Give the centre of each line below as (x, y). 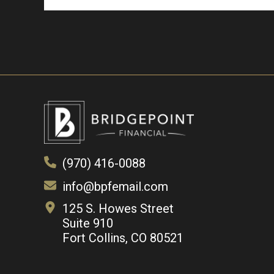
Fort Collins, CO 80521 (123, 238)
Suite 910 (88, 223)
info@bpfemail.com (115, 186)
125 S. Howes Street (118, 208)
